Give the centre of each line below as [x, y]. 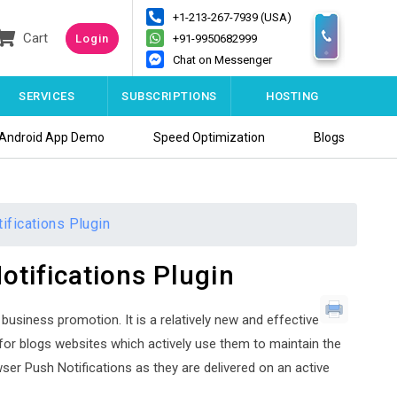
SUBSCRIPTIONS [169, 96]
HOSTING [292, 96]
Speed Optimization [210, 137]
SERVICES [47, 96]
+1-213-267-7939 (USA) [233, 17]
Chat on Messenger [223, 59]
